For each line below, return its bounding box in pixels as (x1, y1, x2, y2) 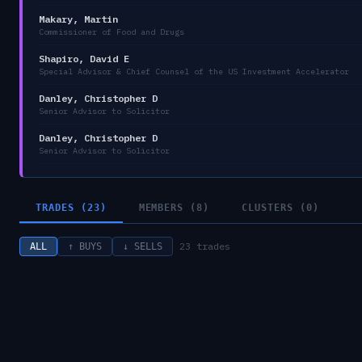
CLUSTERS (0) (242, 201, 319, 213)
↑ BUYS (68, 240, 102, 252)
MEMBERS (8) (138, 201, 210, 213)
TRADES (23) (36, 201, 107, 213)
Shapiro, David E (39, 52, 129, 65)
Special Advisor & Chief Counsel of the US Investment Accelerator (39, 65, 349, 77)
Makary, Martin (39, 12, 118, 25)
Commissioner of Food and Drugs (39, 26, 184, 37)
